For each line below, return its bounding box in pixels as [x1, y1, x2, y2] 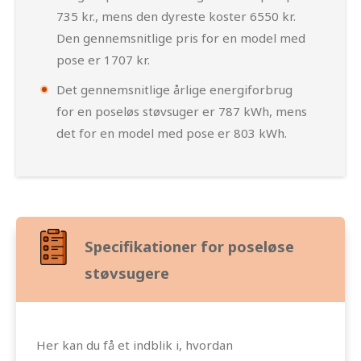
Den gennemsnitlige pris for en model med [56, 29, 305, 46]
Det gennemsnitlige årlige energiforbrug [56, 81, 293, 98]
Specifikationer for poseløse [85, 235, 294, 256]
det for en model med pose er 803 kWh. [56, 124, 287, 141]
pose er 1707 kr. [56, 51, 150, 68]
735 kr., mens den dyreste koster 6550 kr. [56, 7, 296, 24]
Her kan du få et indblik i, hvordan [36, 336, 233, 353]
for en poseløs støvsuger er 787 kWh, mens [56, 102, 307, 119]
